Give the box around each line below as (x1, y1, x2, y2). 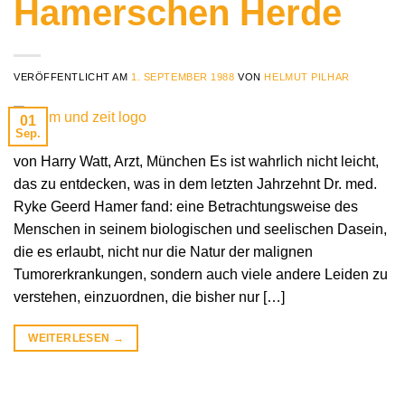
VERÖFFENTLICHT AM (14, 71, 132, 83)
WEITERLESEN (28, 332, 113, 345)
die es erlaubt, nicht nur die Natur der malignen (14, 244, 313, 260)
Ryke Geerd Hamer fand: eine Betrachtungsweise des (14, 199, 358, 215)
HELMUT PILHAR (264, 71, 350, 83)
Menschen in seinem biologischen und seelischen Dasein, (14, 221, 387, 238)
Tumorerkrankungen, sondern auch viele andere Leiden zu (14, 267, 388, 283)
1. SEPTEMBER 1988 (131, 71, 235, 83)
